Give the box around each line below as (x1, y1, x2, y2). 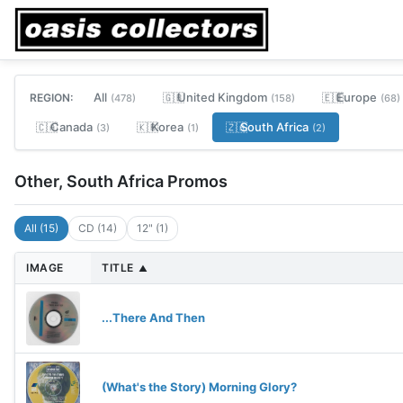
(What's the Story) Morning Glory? (102, 380, 297, 394)
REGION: (30, 90, 73, 104)
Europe (336, 90, 377, 104)
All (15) (24, 221, 58, 235)
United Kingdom (177, 90, 267, 104)
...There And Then (102, 310, 205, 325)
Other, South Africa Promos (14, 171, 228, 191)
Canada (50, 120, 93, 134)
